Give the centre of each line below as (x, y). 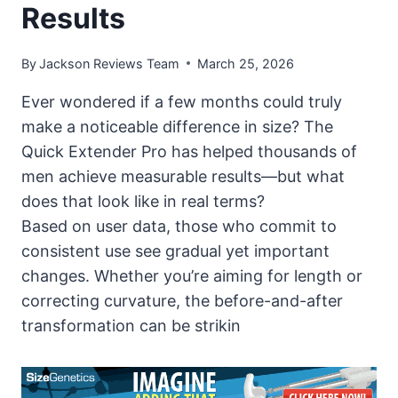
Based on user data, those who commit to (179, 226)
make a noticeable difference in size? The (177, 126)
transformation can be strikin (131, 325)
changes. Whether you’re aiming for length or (192, 275)
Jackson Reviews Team (110, 63)
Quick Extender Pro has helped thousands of (189, 151)
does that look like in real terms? (143, 201)
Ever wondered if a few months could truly (182, 101)
